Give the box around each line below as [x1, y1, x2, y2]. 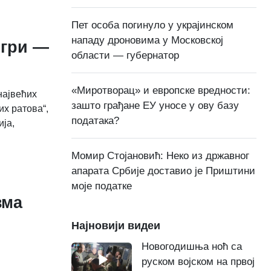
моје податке [71, 180, 132, 192]
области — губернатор [71, 50, 179, 62]
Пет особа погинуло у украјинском [71, 19, 233, 31]
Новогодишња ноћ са [142, 241, 242, 253]
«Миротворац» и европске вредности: [71, 85, 250, 97]
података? [71, 115, 119, 127]
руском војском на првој [142, 256, 255, 268]
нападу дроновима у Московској [71, 34, 223, 47]
